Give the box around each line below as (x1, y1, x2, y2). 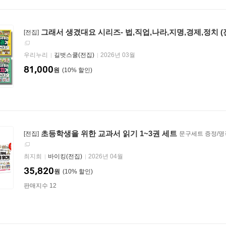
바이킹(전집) (48, 153, 82, 160)
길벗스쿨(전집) (54, 51, 94, 59)
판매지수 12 (24, 182, 56, 189)
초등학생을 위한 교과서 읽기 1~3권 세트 (41, 129, 177, 138)
